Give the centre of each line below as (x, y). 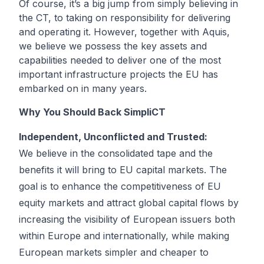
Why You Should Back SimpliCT (92, 112)
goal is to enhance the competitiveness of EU (120, 186)
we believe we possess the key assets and (113, 46)
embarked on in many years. (83, 88)
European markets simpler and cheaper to (114, 252)
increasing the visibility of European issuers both (127, 219)
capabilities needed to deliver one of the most (120, 60)
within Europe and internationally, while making (124, 236)
